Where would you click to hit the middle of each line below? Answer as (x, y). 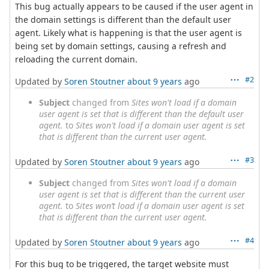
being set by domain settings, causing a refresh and (121, 46)
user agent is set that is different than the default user (141, 113)
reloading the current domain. (76, 59)
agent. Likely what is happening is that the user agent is (128, 32)
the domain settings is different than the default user (123, 19)
